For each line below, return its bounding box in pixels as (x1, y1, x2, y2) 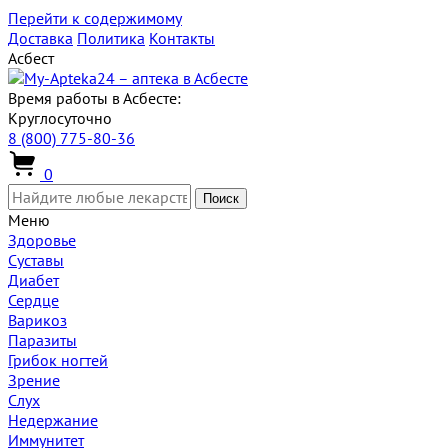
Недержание (8, 410, 98, 430)
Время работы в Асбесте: (8, 88, 181, 108)
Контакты (149, 28, 215, 48)
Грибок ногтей (8, 350, 108, 370)
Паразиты (8, 330, 77, 350)
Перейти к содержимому (8, 8, 182, 28)
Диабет (8, 270, 59, 290)
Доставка (8, 28, 73, 48)
